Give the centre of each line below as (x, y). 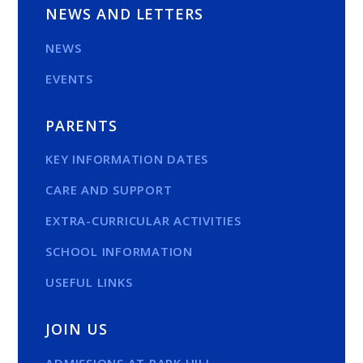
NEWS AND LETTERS (124, 13)
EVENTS (69, 78)
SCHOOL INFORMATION (119, 252)
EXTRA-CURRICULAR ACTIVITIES (143, 221)
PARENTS (81, 125)
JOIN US (77, 329)
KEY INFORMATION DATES (127, 159)
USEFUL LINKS (89, 282)
